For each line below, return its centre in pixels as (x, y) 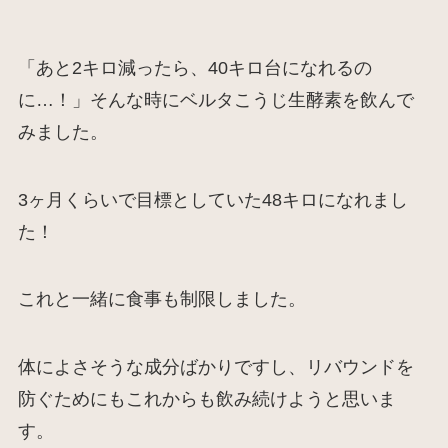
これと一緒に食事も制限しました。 (161, 299)
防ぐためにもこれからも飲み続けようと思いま (206, 399)
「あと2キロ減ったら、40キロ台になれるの (194, 67)
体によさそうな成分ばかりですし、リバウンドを (215, 367)
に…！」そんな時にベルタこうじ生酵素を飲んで (215, 99)
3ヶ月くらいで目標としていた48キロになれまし (212, 199)
